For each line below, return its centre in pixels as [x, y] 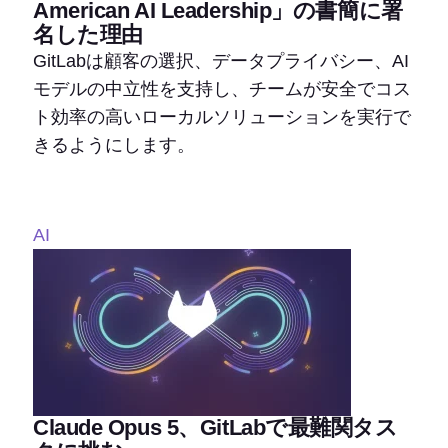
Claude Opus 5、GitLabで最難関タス [215, 427]
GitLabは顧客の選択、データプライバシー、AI [221, 60]
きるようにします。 [114, 144]
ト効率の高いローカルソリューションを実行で [222, 116]
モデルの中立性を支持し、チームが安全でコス [222, 88]
